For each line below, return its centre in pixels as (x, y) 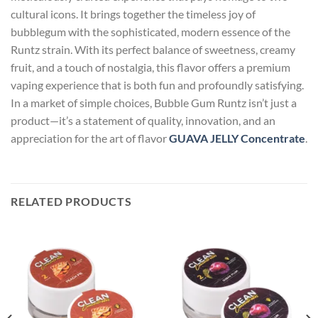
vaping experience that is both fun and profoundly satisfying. (157, 85)
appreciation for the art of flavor (90, 138)
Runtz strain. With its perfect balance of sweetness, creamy (153, 50)
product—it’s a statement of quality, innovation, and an (143, 121)
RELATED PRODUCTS (71, 201)
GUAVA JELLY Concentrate (237, 138)
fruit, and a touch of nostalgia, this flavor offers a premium (150, 67)
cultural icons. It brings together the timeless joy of (133, 14)
